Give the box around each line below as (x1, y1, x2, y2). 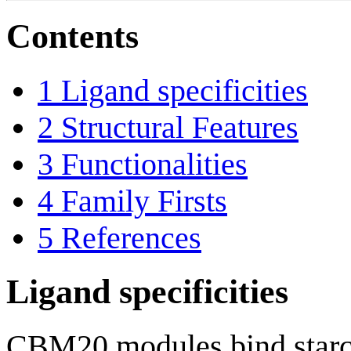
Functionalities (61, 146, 248, 182)
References (61, 219, 201, 255)
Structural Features (61, 109, 299, 145)
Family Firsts (61, 183, 227, 219)
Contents (6, 16, 139, 56)
